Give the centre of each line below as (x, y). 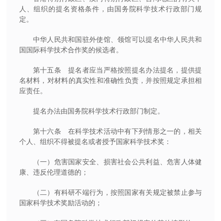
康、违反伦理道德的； (54, 172)
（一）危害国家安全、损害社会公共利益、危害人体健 (117, 162)
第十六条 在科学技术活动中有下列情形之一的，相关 (117, 131)
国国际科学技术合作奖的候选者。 (71, 50)
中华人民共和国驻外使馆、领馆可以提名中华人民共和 (117, 39)
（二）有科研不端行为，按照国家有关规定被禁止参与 (117, 192)
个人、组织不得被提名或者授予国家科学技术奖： (95, 141)
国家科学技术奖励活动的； (60, 203)
